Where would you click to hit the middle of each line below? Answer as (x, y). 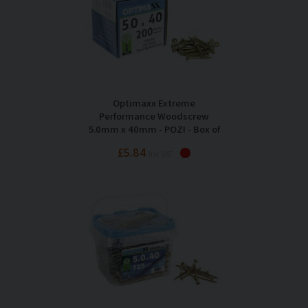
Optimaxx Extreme (154, 103)
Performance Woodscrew (154, 116)
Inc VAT (161, 154)
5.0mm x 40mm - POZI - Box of (154, 129)
